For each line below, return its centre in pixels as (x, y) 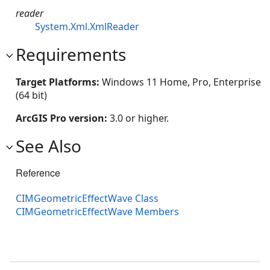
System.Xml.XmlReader (87, 26)
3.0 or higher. (139, 118)
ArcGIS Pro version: (63, 118)
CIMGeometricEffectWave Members (97, 211)
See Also (49, 146)
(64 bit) (31, 95)
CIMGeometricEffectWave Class (87, 198)
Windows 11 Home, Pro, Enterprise (181, 82)
